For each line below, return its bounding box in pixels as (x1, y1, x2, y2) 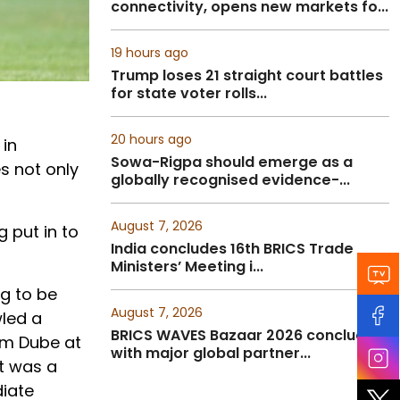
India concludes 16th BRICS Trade (111, 238, 354, 259)
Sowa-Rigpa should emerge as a (111, 152, 353, 172)
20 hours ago (111, 130, 192, 148)
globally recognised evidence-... (111, 170, 350, 190)
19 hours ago (111, 44, 188, 62)
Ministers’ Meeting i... (111, 256, 263, 277)
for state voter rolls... (111, 83, 267, 104)
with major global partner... (111, 343, 311, 363)
